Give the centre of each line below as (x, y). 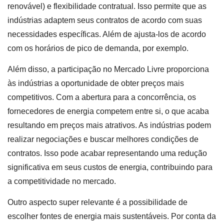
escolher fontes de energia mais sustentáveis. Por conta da (112, 216)
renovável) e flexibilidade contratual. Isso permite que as (107, 6)
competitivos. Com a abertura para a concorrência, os (102, 97)
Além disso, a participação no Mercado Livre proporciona (108, 69)
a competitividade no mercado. (63, 181)
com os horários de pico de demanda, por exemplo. (99, 48)
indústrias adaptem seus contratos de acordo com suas (105, 20)
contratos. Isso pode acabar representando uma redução (107, 153)
